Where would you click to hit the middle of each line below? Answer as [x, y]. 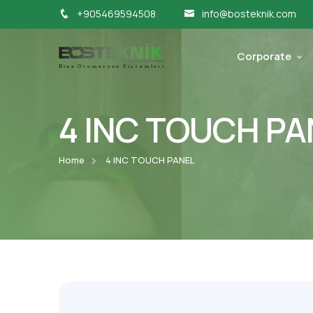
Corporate [264, 56]
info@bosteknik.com [249, 14]
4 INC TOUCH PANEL [150, 160]
